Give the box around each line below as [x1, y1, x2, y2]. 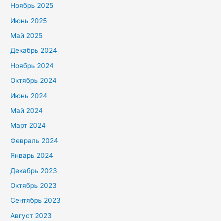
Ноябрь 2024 [10, 61, 54, 70]
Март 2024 [10, 121, 46, 130]
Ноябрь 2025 [10, 1, 54, 10]
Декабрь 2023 [10, 166, 58, 175]
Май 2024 [10, 107, 43, 115]
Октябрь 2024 [10, 76, 57, 85]
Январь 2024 [10, 151, 54, 160]
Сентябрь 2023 [10, 196, 61, 205]
